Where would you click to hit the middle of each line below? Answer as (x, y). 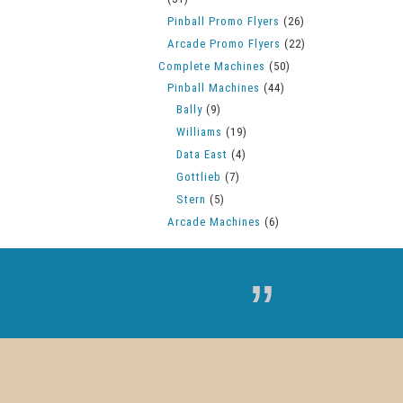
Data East (202, 154)
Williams (199, 132)
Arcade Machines (214, 222)
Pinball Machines (214, 88)
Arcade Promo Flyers (224, 44)
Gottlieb (199, 177)
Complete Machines (212, 66)
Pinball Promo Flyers (224, 21)
